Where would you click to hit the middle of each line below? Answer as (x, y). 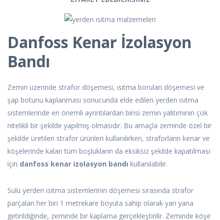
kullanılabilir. (148, 164)
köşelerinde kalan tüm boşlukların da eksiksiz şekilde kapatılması (109, 151)
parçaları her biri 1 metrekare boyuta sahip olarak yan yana (100, 203)
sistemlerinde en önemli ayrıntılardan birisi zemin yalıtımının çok (108, 113)
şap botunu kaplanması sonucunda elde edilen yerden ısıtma (103, 100)
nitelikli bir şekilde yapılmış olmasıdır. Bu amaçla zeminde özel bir (110, 126)
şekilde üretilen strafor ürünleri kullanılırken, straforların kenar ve (109, 138)
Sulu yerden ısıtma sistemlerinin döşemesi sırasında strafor (100, 191)
